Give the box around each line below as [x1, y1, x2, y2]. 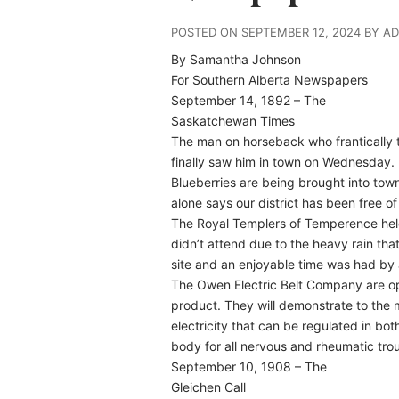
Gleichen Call [171, 379, 246, 395]
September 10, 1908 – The [171, 359, 327, 374]
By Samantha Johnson [171, 52, 301, 67]
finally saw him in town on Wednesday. [171, 154, 395, 169]
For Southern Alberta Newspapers [171, 72, 368, 87]
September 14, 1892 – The [171, 93, 326, 108]
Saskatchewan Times [171, 113, 295, 128]
